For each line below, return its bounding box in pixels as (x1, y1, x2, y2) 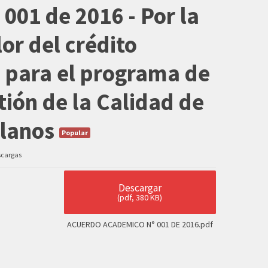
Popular (62, 128, 88, 138)
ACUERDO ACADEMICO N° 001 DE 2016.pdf (66, 219, 213, 230)
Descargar (118, 181, 162, 194)
